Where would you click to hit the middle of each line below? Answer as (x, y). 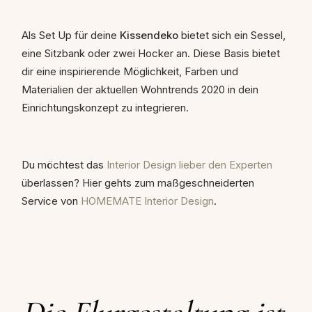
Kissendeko (149, 36)
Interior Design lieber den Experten (189, 165)
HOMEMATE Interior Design (147, 201)
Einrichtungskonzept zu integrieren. (105, 108)
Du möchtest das (64, 165)
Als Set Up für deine (71, 36)
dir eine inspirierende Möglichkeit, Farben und (130, 72)
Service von (51, 201)
